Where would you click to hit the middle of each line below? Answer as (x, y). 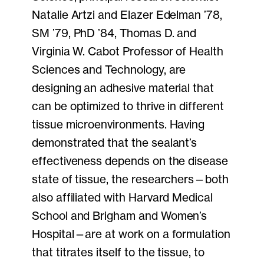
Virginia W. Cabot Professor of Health (128, 52)
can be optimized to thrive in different (128, 106)
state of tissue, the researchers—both (130, 179)
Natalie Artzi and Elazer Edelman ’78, (127, 15)
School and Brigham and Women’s (120, 216)
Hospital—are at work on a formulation (131, 234)
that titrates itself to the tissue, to (118, 253)
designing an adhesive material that (123, 88)
